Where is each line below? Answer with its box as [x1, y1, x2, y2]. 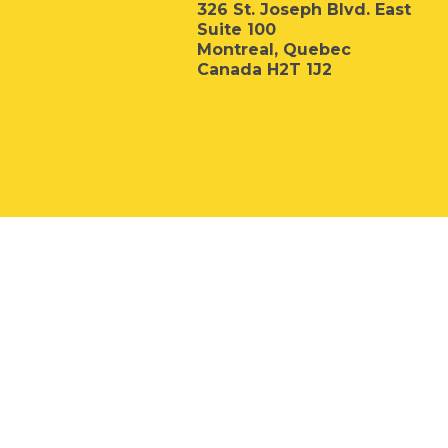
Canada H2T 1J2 [197, 59, 332, 79]
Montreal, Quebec [197, 39, 351, 59]
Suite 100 [197, 19, 276, 39]
